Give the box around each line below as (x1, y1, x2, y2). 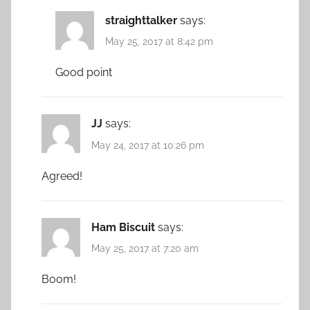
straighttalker (105, 14, 177, 28)
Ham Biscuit (91, 220, 155, 234)
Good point (55, 66, 112, 80)
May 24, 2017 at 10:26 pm (91, 139, 204, 151)
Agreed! (42, 169, 82, 183)
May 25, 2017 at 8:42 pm (105, 36, 213, 48)
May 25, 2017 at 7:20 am (91, 243, 199, 255)
